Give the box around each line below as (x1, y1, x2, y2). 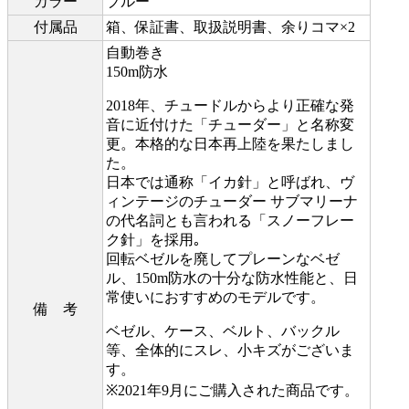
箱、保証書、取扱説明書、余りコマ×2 (106, 18, 355, 35)
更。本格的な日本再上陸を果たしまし (106, 135, 354, 152)
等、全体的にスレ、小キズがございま (106, 341, 354, 358)
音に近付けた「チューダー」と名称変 (106, 116, 354, 132)
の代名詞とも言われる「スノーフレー (106, 212, 354, 228)
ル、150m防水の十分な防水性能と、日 (106, 269, 358, 286)
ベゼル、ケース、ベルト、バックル (106, 322, 340, 339)
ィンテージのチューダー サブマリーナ (106, 193, 358, 209)
